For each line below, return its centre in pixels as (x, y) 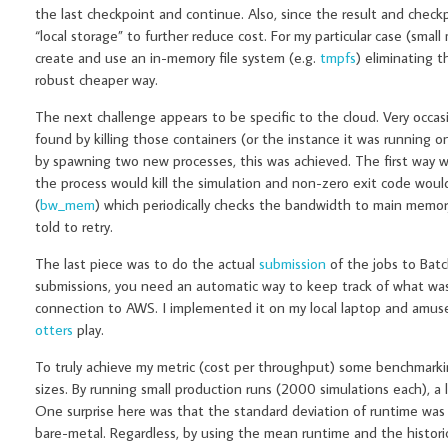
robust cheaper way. (98, 80)
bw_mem (67, 205)
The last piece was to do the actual (147, 264)
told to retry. (76, 227)
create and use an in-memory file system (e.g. (177, 58)
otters (54, 330)
